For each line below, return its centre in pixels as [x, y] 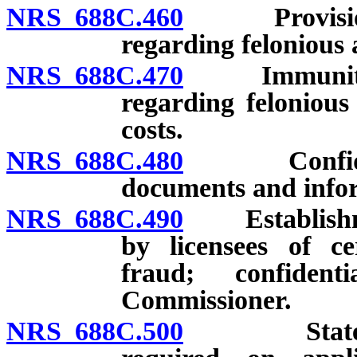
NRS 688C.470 [95, 76]
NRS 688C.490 [95, 218]
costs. [152, 130]
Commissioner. [206, 300]
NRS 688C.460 [95, 18]
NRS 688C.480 [95, 161]
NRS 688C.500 [95, 331]
